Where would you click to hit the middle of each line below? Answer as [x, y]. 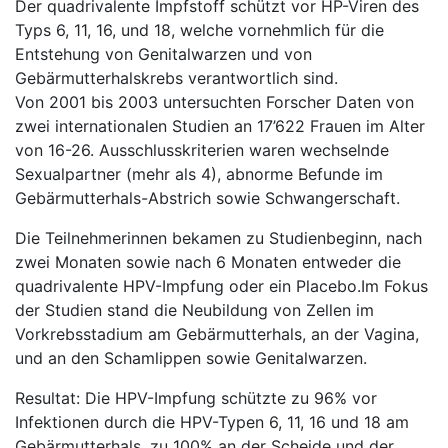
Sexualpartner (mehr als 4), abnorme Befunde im [199, 174]
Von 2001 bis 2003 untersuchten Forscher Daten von [214, 102]
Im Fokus [394, 286]
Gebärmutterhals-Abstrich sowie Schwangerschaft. [207, 198]
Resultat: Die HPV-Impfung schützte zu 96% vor [196, 398]
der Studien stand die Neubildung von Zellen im [194, 310]
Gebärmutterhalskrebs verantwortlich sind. [176, 78]
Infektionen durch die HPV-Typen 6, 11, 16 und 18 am [212, 422]
